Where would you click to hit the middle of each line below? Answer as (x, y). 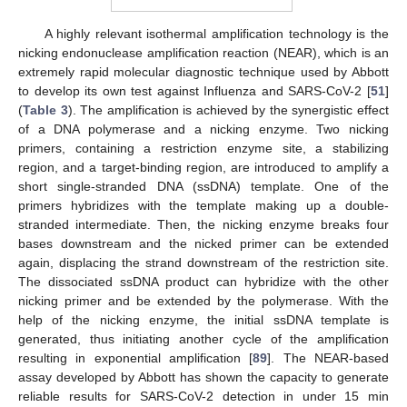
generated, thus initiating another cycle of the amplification (203, 339)
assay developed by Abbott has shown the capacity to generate (203, 377)
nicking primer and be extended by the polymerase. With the (203, 301)
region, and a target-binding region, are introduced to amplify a (203, 168)
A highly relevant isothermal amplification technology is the (216, 34)
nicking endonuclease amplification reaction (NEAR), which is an (203, 53)
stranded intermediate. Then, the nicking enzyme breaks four (203, 225)
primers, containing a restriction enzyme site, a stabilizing (203, 149)
